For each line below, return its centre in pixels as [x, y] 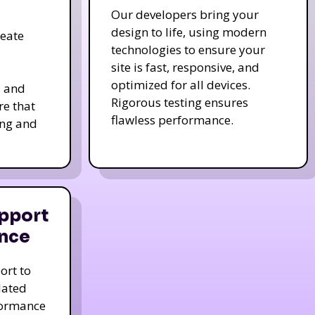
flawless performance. [172, 120]
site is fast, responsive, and [185, 67]
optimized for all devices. [180, 84]
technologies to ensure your [188, 49]
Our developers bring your [185, 14]
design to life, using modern [188, 32]
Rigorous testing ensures [179, 102]
